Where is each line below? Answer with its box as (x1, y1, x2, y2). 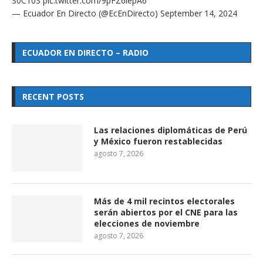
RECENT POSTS (22, 91, 84, 102)
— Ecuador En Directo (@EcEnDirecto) (12, 8, 160, 19)
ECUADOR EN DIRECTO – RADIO (22, 47, 149, 58)
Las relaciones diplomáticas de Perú (94, 124, 247, 136)
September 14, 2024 (160, 8, 237, 19)
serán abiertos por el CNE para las (94, 207, 238, 218)
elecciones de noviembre (94, 218, 200, 229)
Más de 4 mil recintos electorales (94, 195, 235, 207)
